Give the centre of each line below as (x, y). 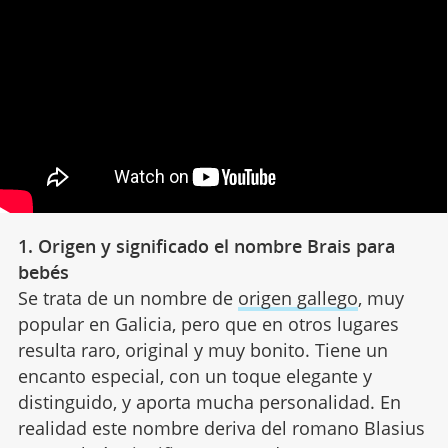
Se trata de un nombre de (127, 298)
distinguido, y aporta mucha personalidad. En (209, 402)
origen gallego (297, 298)
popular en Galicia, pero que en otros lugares (208, 324)
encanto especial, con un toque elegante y (194, 376)
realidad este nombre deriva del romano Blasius (221, 428)
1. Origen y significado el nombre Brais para (206, 246)
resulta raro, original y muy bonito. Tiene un (202, 350)
